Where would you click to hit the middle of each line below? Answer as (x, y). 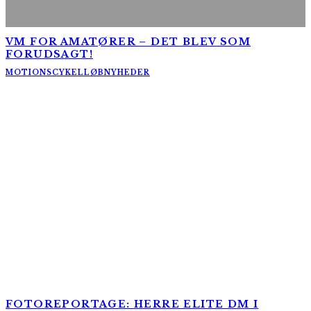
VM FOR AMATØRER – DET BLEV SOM (128, 41)
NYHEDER (127, 73)
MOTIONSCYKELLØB (55, 73)
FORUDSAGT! (50, 54)
